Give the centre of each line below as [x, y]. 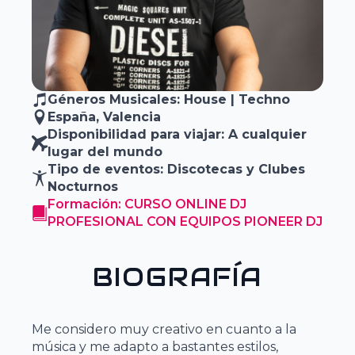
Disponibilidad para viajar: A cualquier [177, 134]
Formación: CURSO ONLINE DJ [147, 204]
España [72, 116]
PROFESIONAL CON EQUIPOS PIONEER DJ [185, 221]
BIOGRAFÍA [177, 277]
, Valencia [128, 116]
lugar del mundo [105, 151]
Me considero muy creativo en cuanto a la [164, 329]
